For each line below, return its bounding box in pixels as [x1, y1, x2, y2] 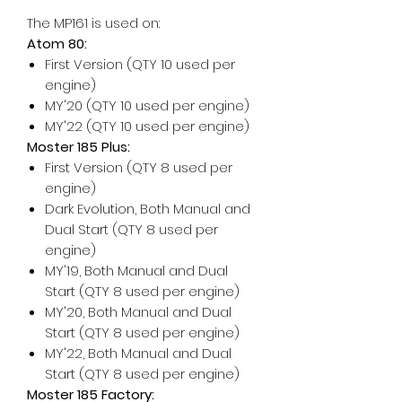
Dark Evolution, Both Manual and [45, 198, 250, 218]
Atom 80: [27, 33, 87, 53]
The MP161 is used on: [27, 13, 160, 32]
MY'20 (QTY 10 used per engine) [45, 95, 249, 115]
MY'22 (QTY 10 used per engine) [45, 116, 249, 135]
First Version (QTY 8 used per [45, 157, 232, 177]
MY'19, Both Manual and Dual [45, 260, 228, 280]
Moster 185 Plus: [27, 136, 130, 156]
